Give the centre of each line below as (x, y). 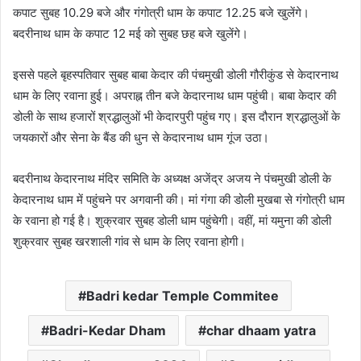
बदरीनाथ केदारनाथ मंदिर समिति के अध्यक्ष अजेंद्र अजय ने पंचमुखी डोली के (172, 178)
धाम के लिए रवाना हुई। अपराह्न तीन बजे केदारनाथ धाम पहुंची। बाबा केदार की (174, 95)
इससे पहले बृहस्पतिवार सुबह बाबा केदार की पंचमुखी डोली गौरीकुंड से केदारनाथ (176, 74)
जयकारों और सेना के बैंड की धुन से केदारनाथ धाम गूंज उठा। (141, 137)
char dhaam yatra (261, 330)
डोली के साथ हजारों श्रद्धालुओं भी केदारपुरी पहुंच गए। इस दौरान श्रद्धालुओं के (176, 116)
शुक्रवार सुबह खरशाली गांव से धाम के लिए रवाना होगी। (129, 241)
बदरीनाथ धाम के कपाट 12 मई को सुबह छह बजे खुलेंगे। (131, 33)
